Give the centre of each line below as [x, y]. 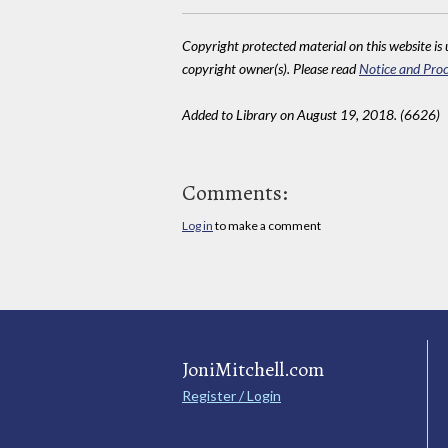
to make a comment [267, 225]
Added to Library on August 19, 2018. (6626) [311, 114]
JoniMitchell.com [253, 369]
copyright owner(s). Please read [270, 68]
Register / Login [231, 395]
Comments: [235, 192]
